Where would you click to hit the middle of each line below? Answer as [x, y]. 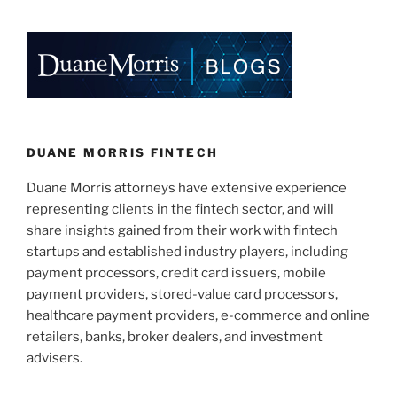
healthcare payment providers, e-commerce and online [198, 316]
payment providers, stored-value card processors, [182, 295]
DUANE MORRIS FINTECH [123, 152]
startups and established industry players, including [187, 252]
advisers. [54, 358]
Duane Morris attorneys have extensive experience [187, 188]
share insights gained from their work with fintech [182, 231]
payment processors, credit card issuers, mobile [176, 273]
